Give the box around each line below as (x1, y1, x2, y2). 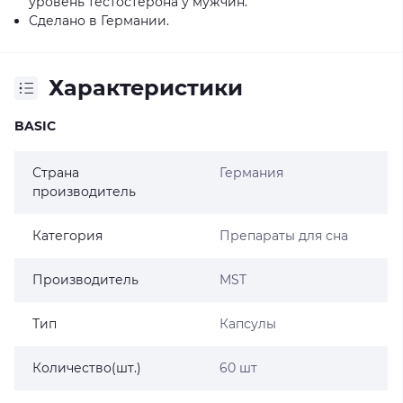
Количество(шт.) (32, 360, 141, 376)
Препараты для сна (219, 228, 348, 244)
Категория (32, 228, 103, 244)
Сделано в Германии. (29, 13, 169, 29)
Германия (219, 165, 283, 181)
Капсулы (219, 316, 276, 332)
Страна (32, 165, 79, 181)
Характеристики (49, 75, 243, 101)
